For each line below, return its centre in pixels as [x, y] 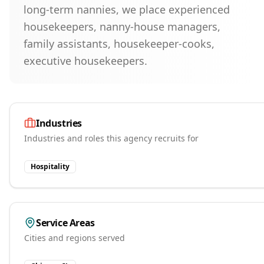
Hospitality [50, 166]
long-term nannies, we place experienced [127, 9]
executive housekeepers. [85, 61]
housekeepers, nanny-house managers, [122, 27]
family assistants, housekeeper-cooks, [119, 44]
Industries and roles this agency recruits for [111, 138]
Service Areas [65, 223]
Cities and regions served [75, 238]
